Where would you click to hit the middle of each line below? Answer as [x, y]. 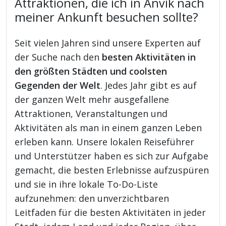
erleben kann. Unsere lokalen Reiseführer [105, 142]
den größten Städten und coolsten [91, 71]
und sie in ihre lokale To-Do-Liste [87, 184]
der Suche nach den [59, 57]
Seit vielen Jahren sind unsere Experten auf [108, 43]
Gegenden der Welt [58, 85]
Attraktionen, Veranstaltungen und [91, 113]
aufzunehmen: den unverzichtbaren [92, 198]
